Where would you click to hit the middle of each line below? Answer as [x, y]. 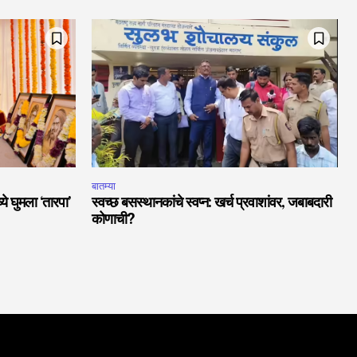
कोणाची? [115, 220]
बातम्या [104, 186]
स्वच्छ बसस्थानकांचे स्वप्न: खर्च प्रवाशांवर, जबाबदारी [212, 203]
